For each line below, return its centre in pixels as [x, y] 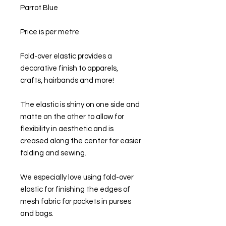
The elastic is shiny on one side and [80, 105]
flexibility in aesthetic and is [67, 129]
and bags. [38, 214]
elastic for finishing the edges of [75, 190]
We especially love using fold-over [77, 178]
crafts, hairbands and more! [68, 81]
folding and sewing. [54, 153]
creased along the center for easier [81, 141]
